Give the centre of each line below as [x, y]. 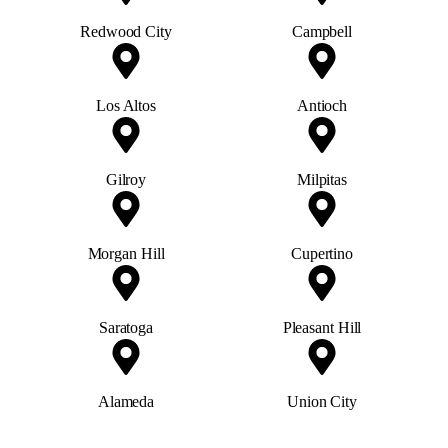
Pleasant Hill [322, 327]
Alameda [126, 401]
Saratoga [126, 327]
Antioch [322, 105]
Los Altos [126, 105]
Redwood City [126, 31]
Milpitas [322, 179]
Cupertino [322, 253]
